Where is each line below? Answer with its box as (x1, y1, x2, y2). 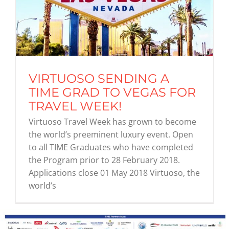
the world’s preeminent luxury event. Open (29, 129, 193, 141)
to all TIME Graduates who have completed (29, 142, 193, 153)
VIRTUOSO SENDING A (29, 71, 169, 86)
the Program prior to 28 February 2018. (29, 154, 180, 166)
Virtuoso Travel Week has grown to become (29, 116, 196, 128)
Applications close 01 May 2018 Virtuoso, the (29, 167, 200, 179)
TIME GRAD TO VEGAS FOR (29, 85, 196, 100)
